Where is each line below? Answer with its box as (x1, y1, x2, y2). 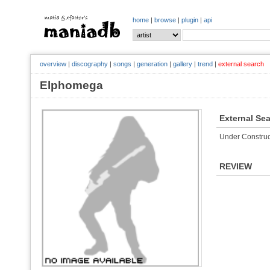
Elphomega (40, 79, 115, 92)
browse (154, 16, 176, 24)
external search (218, 60, 264, 67)
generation (137, 60, 168, 67)
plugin (181, 16, 198, 24)
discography (72, 60, 108, 67)
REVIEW (219, 162, 252, 171)
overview (40, 60, 66, 67)
